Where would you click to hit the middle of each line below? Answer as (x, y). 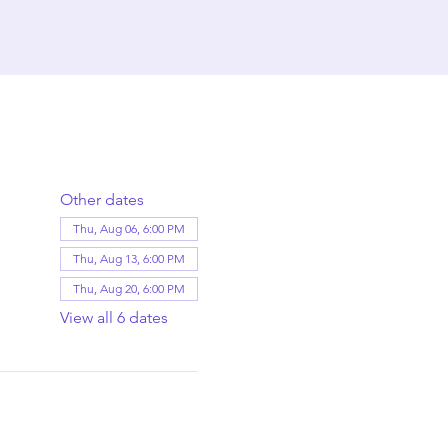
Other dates (101, 199)
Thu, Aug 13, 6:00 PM (128, 258)
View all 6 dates (113, 317)
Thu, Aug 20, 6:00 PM (128, 288)
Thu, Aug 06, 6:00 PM (128, 228)
